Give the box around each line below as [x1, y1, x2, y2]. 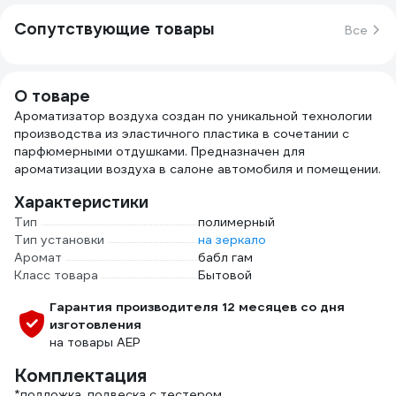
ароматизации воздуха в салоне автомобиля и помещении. [14, 161, 381, 177]
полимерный [198, 214, 275, 230]
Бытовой [198, 267, 252, 283]
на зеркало [198, 232, 266, 247]
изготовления [49, 316, 141, 332]
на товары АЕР [49, 334, 141, 350]
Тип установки [14, 232, 104, 247]
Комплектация [14, 364, 147, 387]
